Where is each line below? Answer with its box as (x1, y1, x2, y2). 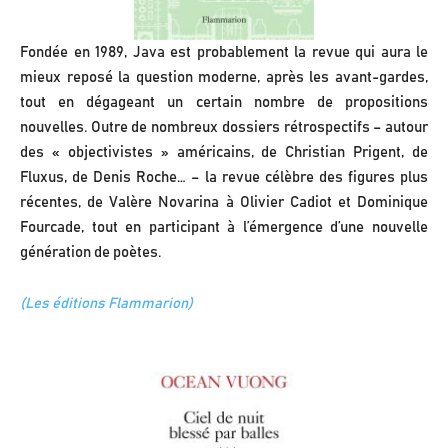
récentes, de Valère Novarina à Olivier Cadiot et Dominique (20, 194, 428, 210)
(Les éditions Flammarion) (20, 295, 193, 311)
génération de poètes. (20, 244, 161, 260)
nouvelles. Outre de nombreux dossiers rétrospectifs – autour (20, 119, 428, 135)
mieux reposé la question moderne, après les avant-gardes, (20, 69, 428, 85)
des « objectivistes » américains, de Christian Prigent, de (20, 144, 428, 160)
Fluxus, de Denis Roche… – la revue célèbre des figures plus (20, 169, 428, 185)
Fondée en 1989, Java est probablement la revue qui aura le (20, 44, 428, 60)
